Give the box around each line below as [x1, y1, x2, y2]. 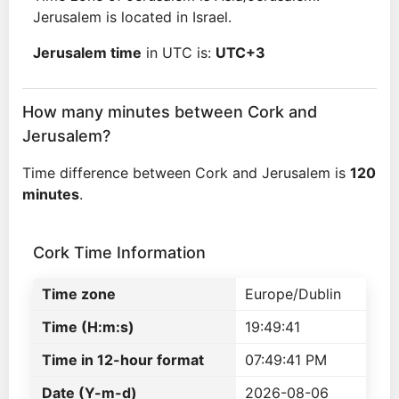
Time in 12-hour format [42, 351, 204, 369]
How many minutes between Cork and [22, 102, 317, 121]
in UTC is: [142, 44, 216, 61]
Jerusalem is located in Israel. [33, 8, 232, 26]
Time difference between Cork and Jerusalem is [22, 164, 350, 182]
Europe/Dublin [245, 285, 341, 303]
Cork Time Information [33, 243, 206, 262]
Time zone [42, 285, 116, 303]
